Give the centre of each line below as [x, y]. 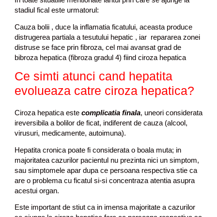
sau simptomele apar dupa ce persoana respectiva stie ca [106, 170]
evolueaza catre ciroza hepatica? [104, 91]
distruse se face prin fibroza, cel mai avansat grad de [98, 47]
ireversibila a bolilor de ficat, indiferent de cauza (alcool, [101, 123]
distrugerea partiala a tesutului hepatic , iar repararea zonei [107, 37]
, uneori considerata [171, 113]
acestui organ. [37, 190]
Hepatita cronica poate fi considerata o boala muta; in [98, 150]
